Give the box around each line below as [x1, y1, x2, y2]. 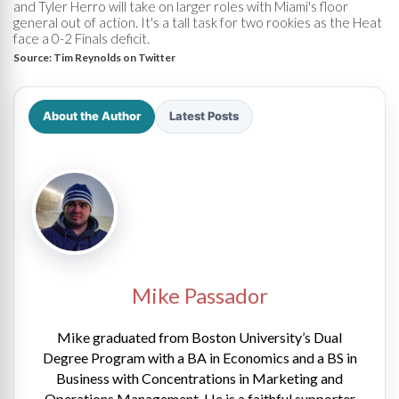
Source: [13, 50, 53, 64]
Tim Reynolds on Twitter [53, 50, 175, 64]
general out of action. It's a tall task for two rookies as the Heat [13, 13, 382, 30]
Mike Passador [131, 281, 268, 308]
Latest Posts [169, 109, 239, 123]
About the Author [43, 109, 141, 123]
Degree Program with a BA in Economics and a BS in [42, 348, 357, 366]
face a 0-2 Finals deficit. [13, 29, 150, 46]
